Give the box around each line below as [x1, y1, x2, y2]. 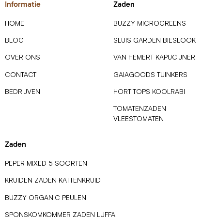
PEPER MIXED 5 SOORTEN [5, 158, 87, 167]
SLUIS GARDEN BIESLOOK [113, 35, 196, 44]
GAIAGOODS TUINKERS [113, 70, 187, 78]
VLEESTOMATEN [113, 114, 164, 123]
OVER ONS [5, 53, 40, 62]
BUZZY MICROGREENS [113, 18, 186, 27]
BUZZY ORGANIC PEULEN [5, 193, 86, 201]
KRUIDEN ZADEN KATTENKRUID [5, 176, 101, 185]
